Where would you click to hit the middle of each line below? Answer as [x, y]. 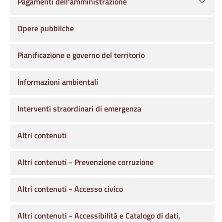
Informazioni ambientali [58, 82]
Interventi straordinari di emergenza [79, 109]
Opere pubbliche [46, 28]
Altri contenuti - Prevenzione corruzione [85, 162]
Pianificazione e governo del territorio [81, 55]
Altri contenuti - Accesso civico [70, 189]
